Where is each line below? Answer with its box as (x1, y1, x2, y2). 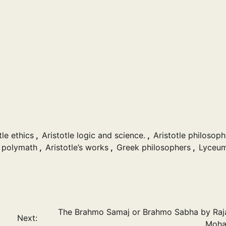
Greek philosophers (117, 142, 191, 152)
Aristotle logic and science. (42, 130, 145, 140)
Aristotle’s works (45, 142, 108, 152)
